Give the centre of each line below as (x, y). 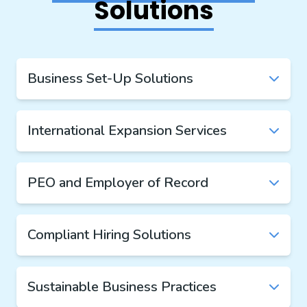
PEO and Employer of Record (118, 183)
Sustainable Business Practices (122, 287)
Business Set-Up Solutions (110, 79)
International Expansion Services (127, 131)
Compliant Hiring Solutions (109, 235)
